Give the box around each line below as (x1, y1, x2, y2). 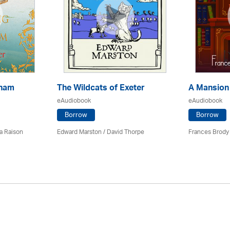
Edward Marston (57, 125, 102, 139)
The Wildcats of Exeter (57, 80, 145, 97)
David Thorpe (107, 125, 144, 139)
